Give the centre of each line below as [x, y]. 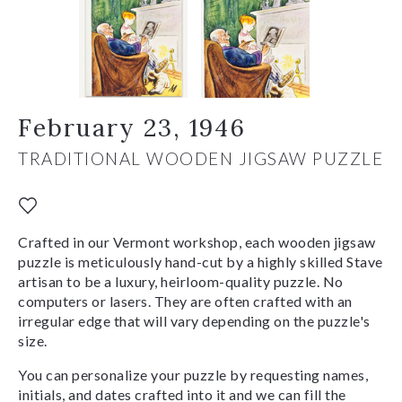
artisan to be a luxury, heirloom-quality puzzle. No [181, 281]
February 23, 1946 [132, 127]
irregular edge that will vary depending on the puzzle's [194, 320]
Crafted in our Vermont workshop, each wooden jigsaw [197, 241]
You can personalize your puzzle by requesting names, [193, 374]
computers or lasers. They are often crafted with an [185, 301]
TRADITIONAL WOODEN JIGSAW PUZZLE [201, 158]
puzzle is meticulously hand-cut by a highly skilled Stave [201, 261]
